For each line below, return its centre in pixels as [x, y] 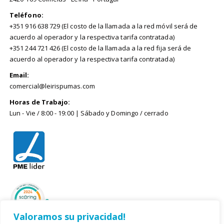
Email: [19, 75]
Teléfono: [26, 15]
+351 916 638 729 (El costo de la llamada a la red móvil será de [104, 26]
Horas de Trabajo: [40, 102]
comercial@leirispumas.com [52, 86]
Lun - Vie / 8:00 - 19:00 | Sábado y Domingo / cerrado [89, 113]
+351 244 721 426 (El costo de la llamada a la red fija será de [100, 48]
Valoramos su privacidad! [69, 216]
